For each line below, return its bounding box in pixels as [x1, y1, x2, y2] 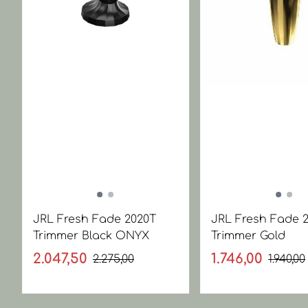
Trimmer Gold [211, 230, 286, 242]
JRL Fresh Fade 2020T [33, 213, 156, 225]
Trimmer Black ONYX [33, 230, 149, 242]
